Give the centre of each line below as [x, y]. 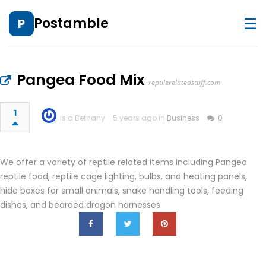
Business [183, 118]
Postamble [71, 23]
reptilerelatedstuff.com [184, 82]
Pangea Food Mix [81, 80]
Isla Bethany [83, 118]
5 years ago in [140, 118]
